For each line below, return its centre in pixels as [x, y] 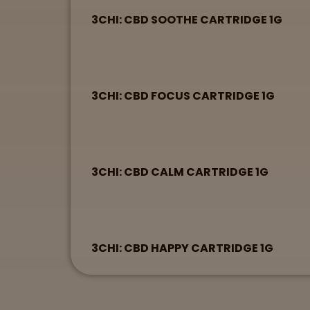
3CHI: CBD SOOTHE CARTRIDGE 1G [187, 20]
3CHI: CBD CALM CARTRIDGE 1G [180, 172]
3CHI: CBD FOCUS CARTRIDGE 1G [183, 96]
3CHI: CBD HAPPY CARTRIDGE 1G [182, 248]
